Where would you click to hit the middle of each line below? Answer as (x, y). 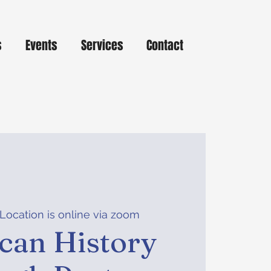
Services (102, 45)
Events (41, 45)
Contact (165, 45)
